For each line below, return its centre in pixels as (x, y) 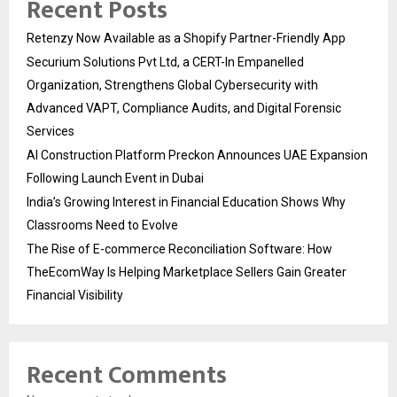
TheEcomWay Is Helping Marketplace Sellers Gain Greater (187, 272)
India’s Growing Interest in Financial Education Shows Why (186, 202)
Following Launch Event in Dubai (115, 178)
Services (51, 131)
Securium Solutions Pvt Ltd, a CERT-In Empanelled (165, 62)
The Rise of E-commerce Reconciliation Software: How (179, 249)
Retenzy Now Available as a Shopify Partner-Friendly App (186, 38)
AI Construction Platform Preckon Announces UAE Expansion (197, 155)
